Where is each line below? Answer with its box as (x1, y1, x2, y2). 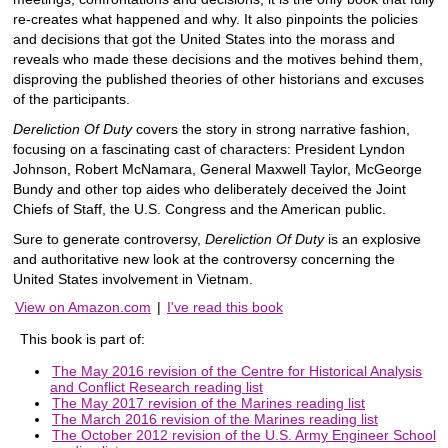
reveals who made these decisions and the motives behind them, (13, 51, 423, 68)
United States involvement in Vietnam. (13, 271, 253, 288)
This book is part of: (20, 330, 145, 347)
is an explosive (324, 231, 421, 248)
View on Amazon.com (15, 299, 151, 316)
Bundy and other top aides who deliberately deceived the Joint (13, 181, 406, 198)
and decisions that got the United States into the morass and (13, 31, 395, 48)
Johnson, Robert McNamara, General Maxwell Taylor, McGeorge (13, 161, 422, 178)
